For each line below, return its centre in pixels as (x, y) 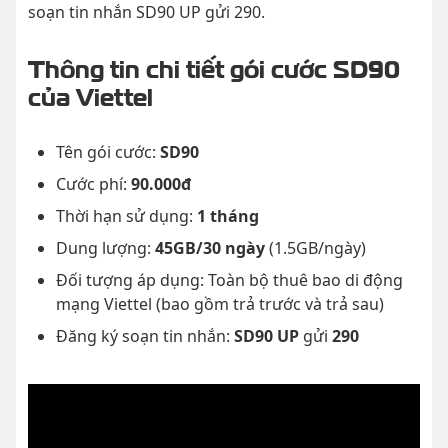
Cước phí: (93, 184)
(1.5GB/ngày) (315, 248)
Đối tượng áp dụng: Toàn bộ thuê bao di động (229, 280)
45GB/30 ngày (210, 248)
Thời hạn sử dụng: (126, 216)
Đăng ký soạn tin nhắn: (145, 336)
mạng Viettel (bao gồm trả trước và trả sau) (220, 304)
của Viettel (90, 94)
